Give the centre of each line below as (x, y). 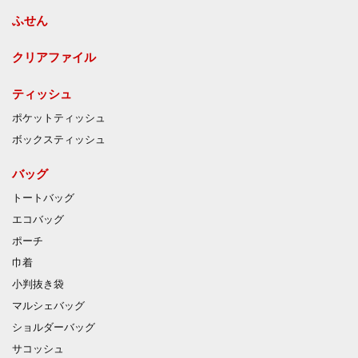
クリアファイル (54, 58)
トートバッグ (43, 199)
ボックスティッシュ (59, 140)
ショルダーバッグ (54, 328)
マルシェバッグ (48, 306)
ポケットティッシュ (59, 119)
